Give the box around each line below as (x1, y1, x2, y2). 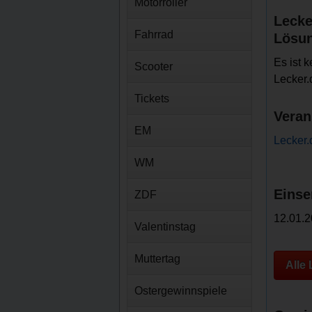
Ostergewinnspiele (134, 285, 227, 297)
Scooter (134, 61, 173, 72)
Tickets (134, 93, 169, 104)
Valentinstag (134, 221, 196, 233)
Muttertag (134, 253, 180, 265)
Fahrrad (134, 29, 173, 40)
